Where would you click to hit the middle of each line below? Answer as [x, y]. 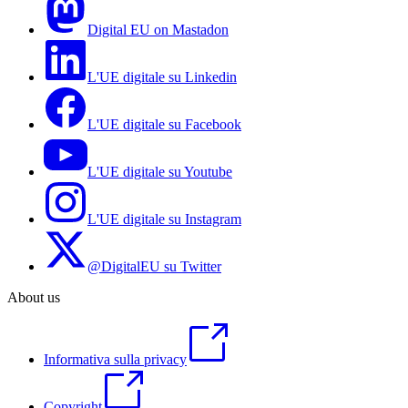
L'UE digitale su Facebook [164, 125]
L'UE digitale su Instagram [164, 219]
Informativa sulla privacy [115, 360]
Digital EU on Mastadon [158, 30]
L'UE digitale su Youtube [160, 172]
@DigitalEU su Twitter [154, 267]
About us [34, 298]
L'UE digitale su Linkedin [162, 77]
